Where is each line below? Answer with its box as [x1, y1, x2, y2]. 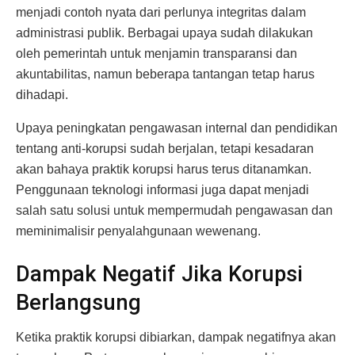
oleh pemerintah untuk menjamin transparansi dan [16, 47, 297, 61]
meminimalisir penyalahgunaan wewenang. [16, 224, 261, 239]
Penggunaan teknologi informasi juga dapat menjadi [16, 183, 309, 197]
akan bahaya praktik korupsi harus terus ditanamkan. [16, 162, 311, 177]
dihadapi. [16, 88, 68, 102]
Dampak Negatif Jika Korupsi [16, 261, 303, 287]
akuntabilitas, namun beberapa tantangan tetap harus [16, 67, 315, 82]
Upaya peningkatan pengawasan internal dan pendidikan [16, 121, 338, 136]
